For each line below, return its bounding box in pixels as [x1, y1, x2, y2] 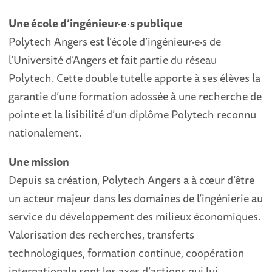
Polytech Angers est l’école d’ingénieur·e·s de [8, 33, 222, 50]
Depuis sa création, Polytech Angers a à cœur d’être [8, 171, 255, 189]
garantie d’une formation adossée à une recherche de [8, 87, 262, 105]
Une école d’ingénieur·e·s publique [8, 15, 183, 32]
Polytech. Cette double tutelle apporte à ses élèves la [8, 69, 261, 87]
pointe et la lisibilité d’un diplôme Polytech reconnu [8, 106, 257, 123]
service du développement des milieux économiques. [8, 208, 261, 225]
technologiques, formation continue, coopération [8, 244, 245, 262]
